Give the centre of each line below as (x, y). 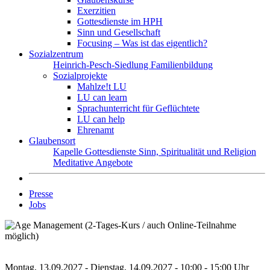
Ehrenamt (96, 130)
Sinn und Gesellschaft (119, 32)
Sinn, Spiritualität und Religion (197, 152)
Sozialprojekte (80, 76)
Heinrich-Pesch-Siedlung (102, 65)
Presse (41, 194)
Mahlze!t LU (102, 86)
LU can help (101, 119)
